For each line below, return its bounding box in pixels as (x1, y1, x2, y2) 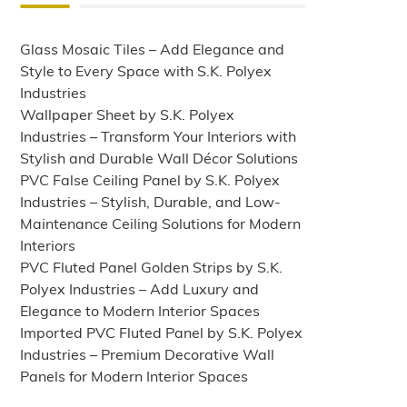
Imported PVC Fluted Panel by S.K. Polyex (20, 323, 303, 342)
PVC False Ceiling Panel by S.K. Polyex (20, 170, 281, 189)
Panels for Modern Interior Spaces (20, 366, 249, 385)
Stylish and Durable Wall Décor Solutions (20, 148, 299, 167)
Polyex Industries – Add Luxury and (20, 279, 260, 298)
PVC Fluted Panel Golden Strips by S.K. (20, 257, 283, 276)
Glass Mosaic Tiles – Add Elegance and (20, 39, 285, 58)
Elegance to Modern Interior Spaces (20, 301, 261, 320)
